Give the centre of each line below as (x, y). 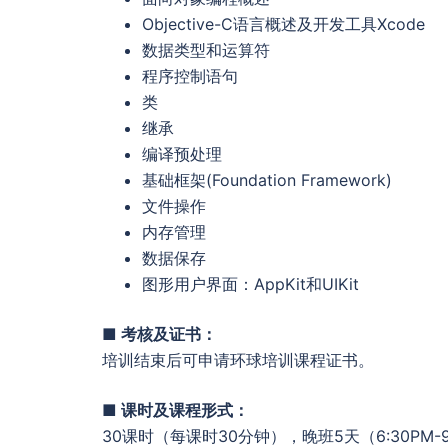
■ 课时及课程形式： (175, 409)
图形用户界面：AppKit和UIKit (250, 283)
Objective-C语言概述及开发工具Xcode (283, 23)
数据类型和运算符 (206, 49)
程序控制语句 (190, 75)
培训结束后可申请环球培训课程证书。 (238, 359)
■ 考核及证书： (159, 333)
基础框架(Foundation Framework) (267, 179)
